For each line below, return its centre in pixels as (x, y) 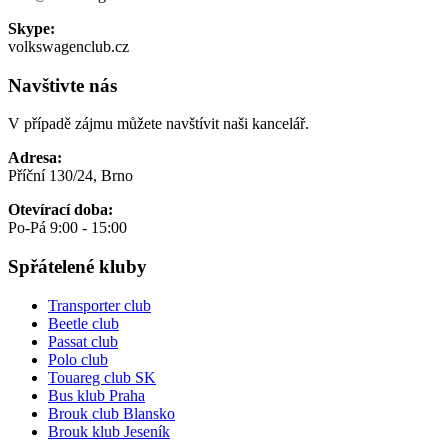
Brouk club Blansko (111, 413)
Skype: (31, 29)
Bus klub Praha (96, 395)
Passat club (83, 341)
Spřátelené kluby (77, 267)
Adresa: (35, 158)
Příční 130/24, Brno (70, 176)
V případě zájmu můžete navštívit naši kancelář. (158, 124)
